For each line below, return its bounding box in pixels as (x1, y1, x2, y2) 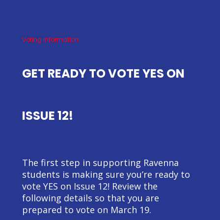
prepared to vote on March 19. (22, 204, 151, 216)
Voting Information (22, 35, 79, 44)
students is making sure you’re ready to (22, 168, 190, 180)
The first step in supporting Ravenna (22, 157, 179, 168)
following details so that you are (22, 192, 159, 204)
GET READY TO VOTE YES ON (22, 65, 185, 82)
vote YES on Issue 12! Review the (22, 180, 158, 192)
